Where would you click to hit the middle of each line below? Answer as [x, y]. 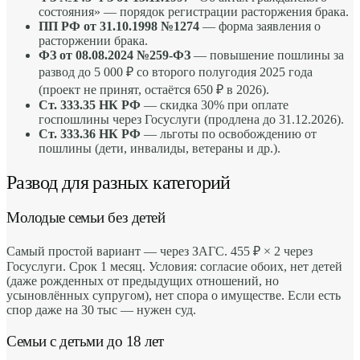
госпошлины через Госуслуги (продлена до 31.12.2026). [191, 119]
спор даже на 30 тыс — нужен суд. [101, 310]
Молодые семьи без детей [86, 218]
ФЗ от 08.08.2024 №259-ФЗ [115, 55]
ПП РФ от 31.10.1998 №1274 [119, 26]
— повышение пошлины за [267, 55]
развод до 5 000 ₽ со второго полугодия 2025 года [176, 72]
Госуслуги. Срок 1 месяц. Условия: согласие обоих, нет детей [174, 267]
